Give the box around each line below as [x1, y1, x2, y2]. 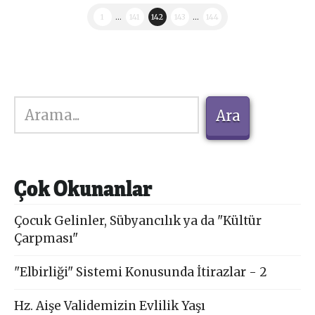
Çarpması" [14, 230, 79, 246]
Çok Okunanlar [14, 171, 153, 203]
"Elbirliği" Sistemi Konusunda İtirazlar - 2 [14, 264, 268, 280]
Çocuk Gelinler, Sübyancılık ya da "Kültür [14, 212, 262, 229]
